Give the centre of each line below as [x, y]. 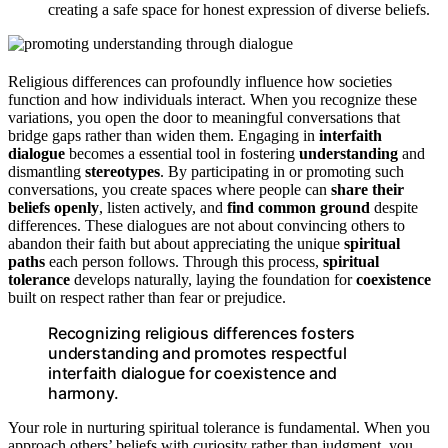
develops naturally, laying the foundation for [213, 279]
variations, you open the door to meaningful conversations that [204, 117]
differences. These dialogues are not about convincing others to [206, 225]
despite [394, 207]
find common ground [298, 207]
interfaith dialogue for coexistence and [193, 372]
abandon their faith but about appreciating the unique [176, 243]
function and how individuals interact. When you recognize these [212, 99]
